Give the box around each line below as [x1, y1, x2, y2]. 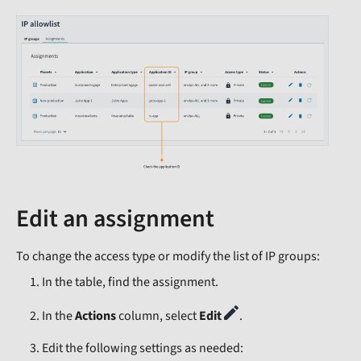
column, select [116, 307, 199, 326]
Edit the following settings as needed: [42, 339, 243, 358]
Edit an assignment [16, 201, 214, 237]
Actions [75, 307, 116, 326]
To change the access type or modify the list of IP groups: [16, 247, 320, 266]
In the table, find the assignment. [42, 273, 218, 292]
